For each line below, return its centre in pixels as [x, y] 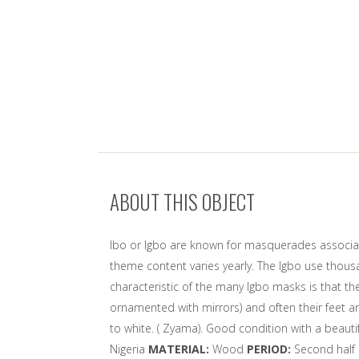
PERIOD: [270, 349]
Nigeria [129, 349]
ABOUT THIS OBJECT [182, 202]
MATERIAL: [180, 349]
